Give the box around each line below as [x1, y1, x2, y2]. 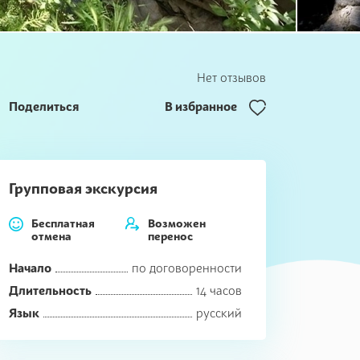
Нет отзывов [197, 70, 266, 84]
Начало [9, 260, 51, 275]
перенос [148, 229, 193, 243]
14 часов [196, 283, 242, 297]
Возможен [148, 216, 206, 230]
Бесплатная [31, 216, 95, 230]
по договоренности [132, 260, 242, 275]
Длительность [9, 283, 92, 297]
